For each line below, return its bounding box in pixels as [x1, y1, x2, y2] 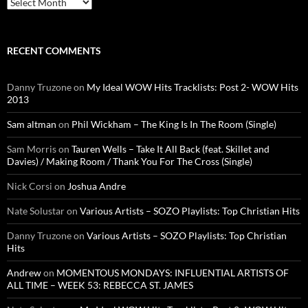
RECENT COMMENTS [7, 45, 101, 57]
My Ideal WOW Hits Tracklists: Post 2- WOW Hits [87, 81, 298, 93]
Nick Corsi [7, 180, 52, 192]
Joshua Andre [67, 180, 126, 192]
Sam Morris [7, 143, 56, 155]
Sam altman [7, 118, 56, 131]
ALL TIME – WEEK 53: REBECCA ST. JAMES [7, 279, 193, 291]
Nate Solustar [7, 205, 65, 217]
